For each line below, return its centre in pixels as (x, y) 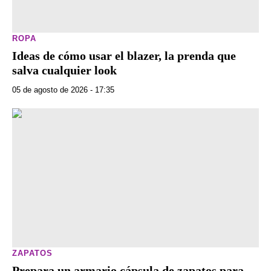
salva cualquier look (64, 70)
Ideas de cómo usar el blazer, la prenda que (124, 56)
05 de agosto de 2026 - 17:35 (63, 90)
